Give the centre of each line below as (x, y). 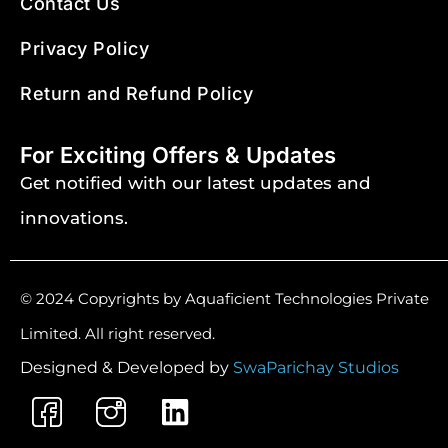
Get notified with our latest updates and (195, 182)
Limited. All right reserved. (117, 334)
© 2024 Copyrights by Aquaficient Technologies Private (224, 299)
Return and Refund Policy (136, 93)
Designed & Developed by (126, 368)
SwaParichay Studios (316, 368)
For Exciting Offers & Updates (178, 154)
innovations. (74, 217)
